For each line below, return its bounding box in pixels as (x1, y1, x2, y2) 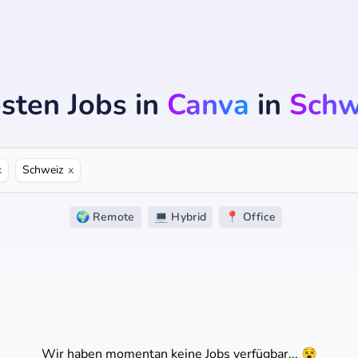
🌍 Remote (75, 209, 135, 225)
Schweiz (22, 162, 63, 177)
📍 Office (225, 209, 276, 225)
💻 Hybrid (153, 209, 207, 225)
